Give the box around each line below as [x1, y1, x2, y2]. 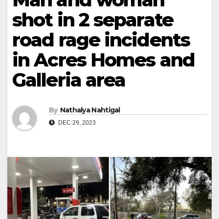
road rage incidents [12, 28, 190, 51]
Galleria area [12, 68, 126, 91]
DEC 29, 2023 [57, 119, 96, 127]
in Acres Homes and [12, 48, 195, 71]
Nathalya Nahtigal [60, 106, 120, 115]
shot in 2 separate [12, 8, 173, 31]
